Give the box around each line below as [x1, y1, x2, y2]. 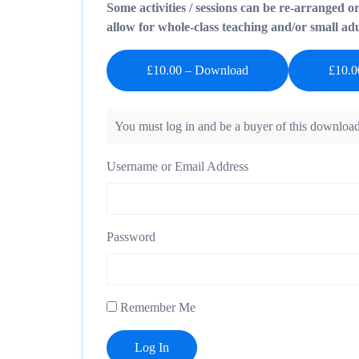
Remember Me [117, 301, 196, 315]
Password [107, 230, 155, 244]
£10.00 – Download [147, 63, 248, 77]
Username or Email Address [107, 159, 248, 174]
